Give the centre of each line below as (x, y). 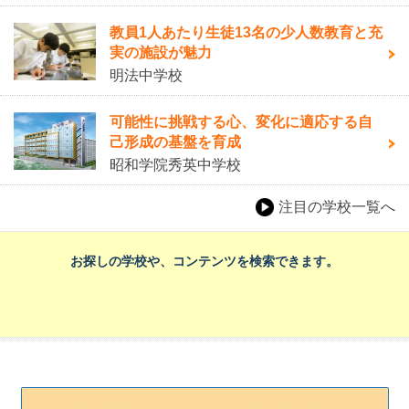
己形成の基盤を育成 (175, 142)
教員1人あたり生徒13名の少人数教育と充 (246, 33)
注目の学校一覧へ (337, 207)
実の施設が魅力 (161, 53)
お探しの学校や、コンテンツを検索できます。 (204, 262)
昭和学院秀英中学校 (175, 165)
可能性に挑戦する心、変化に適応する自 (241, 122)
